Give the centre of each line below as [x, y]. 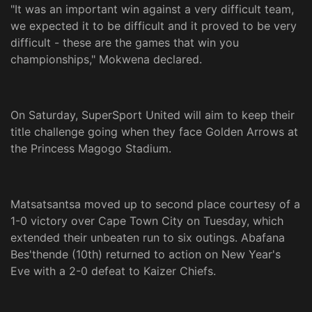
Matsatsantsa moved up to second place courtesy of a [155, 204]
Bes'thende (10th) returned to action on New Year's [146, 255]
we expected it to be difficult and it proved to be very [154, 26]
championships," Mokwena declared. [106, 60]
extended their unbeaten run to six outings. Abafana [148, 238]
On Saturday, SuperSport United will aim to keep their [153, 115]
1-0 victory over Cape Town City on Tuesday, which [147, 221]
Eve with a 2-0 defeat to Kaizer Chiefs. [113, 271]
